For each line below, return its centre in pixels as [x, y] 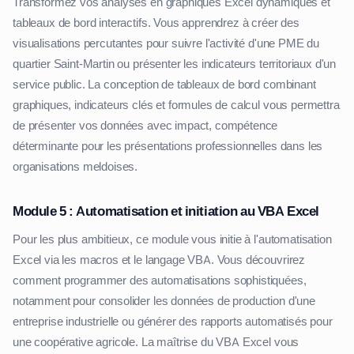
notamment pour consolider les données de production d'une [164, 301]
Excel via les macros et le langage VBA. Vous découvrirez [159, 260]
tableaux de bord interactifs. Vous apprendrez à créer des [156, 23]
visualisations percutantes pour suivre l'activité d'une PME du [166, 44]
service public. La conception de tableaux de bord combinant [164, 85]
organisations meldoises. [75, 167]
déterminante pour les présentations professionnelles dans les [168, 147]
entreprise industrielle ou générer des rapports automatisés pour [173, 322]
